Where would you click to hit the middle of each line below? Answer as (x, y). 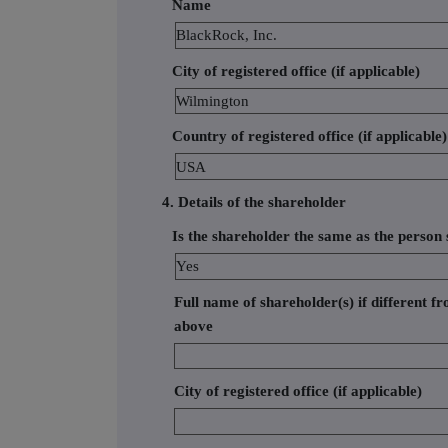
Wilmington (213, 100)
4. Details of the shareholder (254, 201)
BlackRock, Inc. (227, 35)
